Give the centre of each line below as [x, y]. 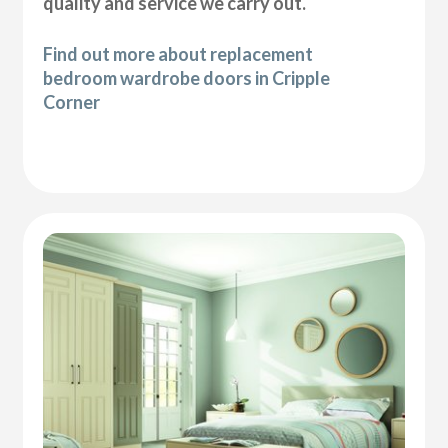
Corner [72, 102]
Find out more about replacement [178, 54]
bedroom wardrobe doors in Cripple [187, 78]
